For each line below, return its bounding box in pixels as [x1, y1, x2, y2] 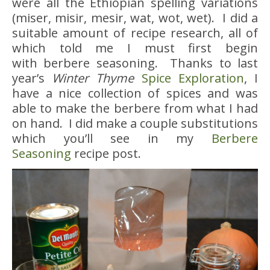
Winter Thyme [52, 69, 142, 86]
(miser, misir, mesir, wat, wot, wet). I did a [12, 9, 258, 26]
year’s [12, 69, 52, 86]
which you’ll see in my [12, 130, 212, 146]
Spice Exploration [141, 69, 244, 86]
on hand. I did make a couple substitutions [12, 115, 258, 131]
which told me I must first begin [12, 39, 258, 56]
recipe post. [71, 145, 141, 162]
